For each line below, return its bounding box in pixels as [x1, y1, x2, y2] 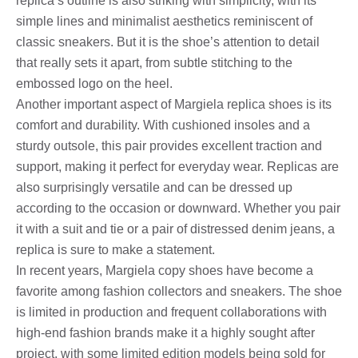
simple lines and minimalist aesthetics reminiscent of [16, 14, 312, 28]
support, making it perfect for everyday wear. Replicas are [16, 159, 339, 173]
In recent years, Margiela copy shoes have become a [16, 263, 313, 277]
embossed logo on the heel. [16, 76, 173, 90]
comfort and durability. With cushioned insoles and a [16, 117, 310, 132]
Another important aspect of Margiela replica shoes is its [16, 97, 332, 111]
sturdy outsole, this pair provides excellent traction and [16, 138, 322, 153]
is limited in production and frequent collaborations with [16, 304, 327, 319]
